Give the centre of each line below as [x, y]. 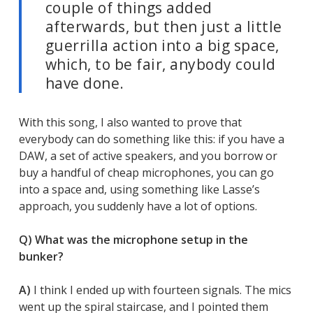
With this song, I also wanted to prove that [130, 122]
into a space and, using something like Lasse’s [139, 189]
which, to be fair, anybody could [160, 64]
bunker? [41, 256]
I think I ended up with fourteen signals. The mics [162, 290]
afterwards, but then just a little [163, 26]
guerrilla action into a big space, [162, 45]
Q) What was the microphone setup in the [133, 239]
